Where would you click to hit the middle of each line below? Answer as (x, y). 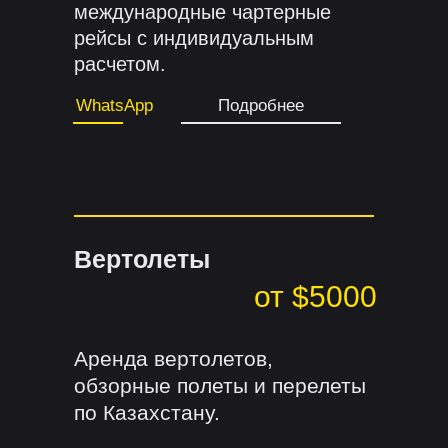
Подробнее (260, 106)
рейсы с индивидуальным (194, 38)
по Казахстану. (147, 413)
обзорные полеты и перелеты (220, 386)
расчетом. (120, 64)
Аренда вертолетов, (173, 359)
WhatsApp (114, 106)
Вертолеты (142, 259)
